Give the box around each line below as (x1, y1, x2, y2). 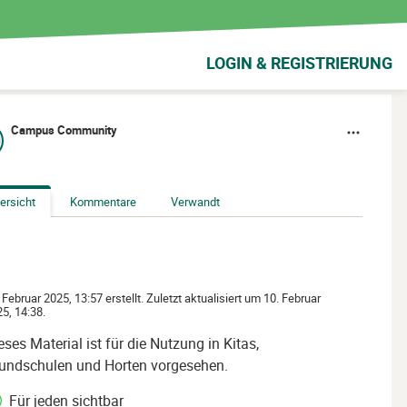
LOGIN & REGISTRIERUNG (206, 52, 392, 74)
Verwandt (171, 194, 220, 210)
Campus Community (11, 122, 117, 138)
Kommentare (70, 194, 136, 210)
